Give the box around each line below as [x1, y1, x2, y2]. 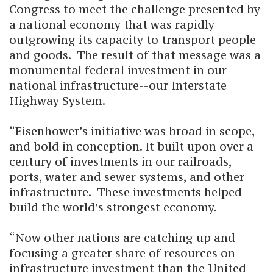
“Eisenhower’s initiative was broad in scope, [9, 124, 255, 138]
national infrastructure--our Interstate [9, 78, 227, 93]
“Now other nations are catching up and [9, 230, 235, 245]
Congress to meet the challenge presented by [9, 2, 260, 16]
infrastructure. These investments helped [9, 185, 242, 199]
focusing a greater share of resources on [9, 246, 235, 260]
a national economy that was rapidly [9, 17, 214, 32]
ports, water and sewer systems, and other [9, 169, 244, 184]
